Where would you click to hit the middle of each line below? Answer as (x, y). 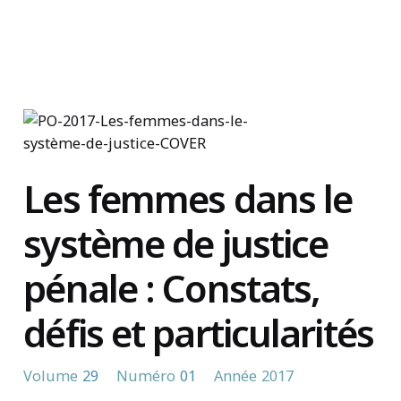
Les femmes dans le (188, 198)
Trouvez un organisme (332, 8)
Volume (51, 375)
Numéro (146, 375)
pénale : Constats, (172, 287)
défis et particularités (198, 332)
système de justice (176, 243)
